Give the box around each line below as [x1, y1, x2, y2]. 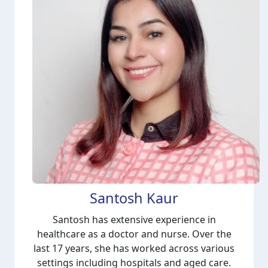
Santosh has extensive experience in [52, 213, 216, 226]
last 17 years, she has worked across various [33, 242, 234, 255]
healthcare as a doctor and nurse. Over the [36, 227, 232, 240]
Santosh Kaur [90, 188, 178, 208]
